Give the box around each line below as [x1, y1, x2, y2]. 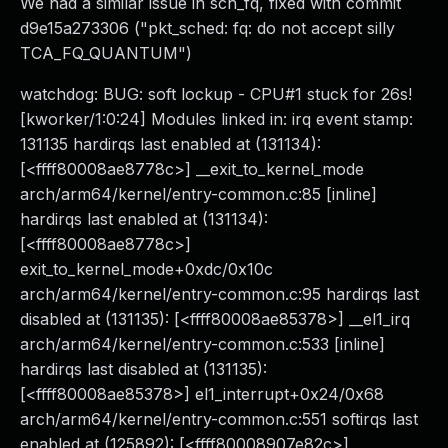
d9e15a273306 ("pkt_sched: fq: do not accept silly [20, 18, 395, 38]
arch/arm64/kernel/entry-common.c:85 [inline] [20, 184, 377, 204]
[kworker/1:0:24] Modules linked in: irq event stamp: [20, 109, 413, 129]
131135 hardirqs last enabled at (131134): [20, 134, 321, 154]
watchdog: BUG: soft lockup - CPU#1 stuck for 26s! [20, 84, 412, 104]
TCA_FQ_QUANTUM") [20, 43, 192, 63]
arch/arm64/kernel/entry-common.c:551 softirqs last [20, 409, 418, 429]
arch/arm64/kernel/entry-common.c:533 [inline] [20, 334, 385, 354]
